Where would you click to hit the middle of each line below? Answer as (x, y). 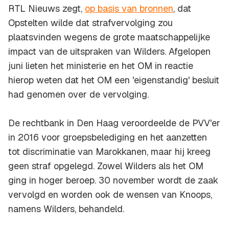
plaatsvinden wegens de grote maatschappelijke (109, 37)
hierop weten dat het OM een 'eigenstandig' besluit (114, 80)
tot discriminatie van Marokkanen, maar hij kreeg (109, 152)
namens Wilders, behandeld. (66, 209)
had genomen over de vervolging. (78, 95)
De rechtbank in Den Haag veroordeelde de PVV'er (114, 123)
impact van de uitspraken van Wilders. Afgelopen (109, 52)
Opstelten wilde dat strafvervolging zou (90, 23)
